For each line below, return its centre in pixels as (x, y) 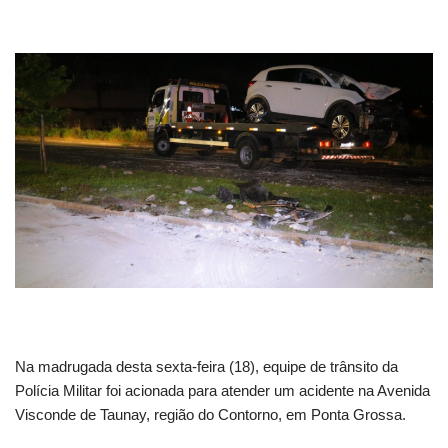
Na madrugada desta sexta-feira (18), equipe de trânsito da (206, 367)
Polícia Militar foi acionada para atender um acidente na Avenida (222, 391)
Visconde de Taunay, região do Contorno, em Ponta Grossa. (210, 415)
